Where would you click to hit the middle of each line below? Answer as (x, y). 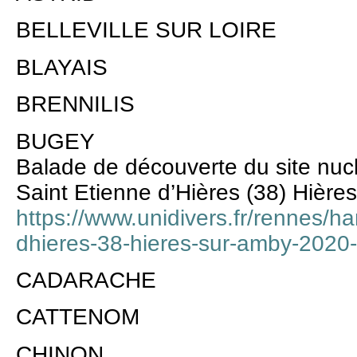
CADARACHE (86, 280)
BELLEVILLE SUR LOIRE (146, 30)
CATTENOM (78, 317)
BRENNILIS (75, 104)
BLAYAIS (62, 67)
